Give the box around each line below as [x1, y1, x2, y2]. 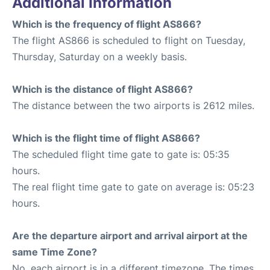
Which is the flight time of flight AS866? [12, 132, 200, 144]
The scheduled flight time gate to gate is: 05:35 [12, 148, 230, 160]
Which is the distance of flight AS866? [12, 83, 193, 95]
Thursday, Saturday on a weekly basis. [12, 51, 187, 63]
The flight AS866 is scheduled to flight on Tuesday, [12, 34, 245, 46]
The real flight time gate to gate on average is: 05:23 [12, 181, 254, 193]
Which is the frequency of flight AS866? [12, 18, 201, 30]
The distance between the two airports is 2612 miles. [12, 99, 254, 111]
